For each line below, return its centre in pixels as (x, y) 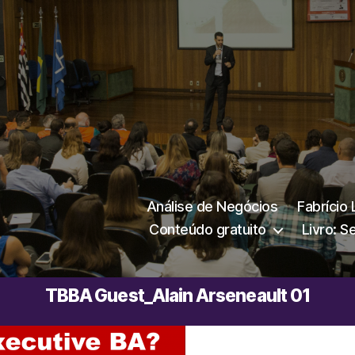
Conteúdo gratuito (208, 229)
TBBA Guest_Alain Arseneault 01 (177, 295)
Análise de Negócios (212, 206)
